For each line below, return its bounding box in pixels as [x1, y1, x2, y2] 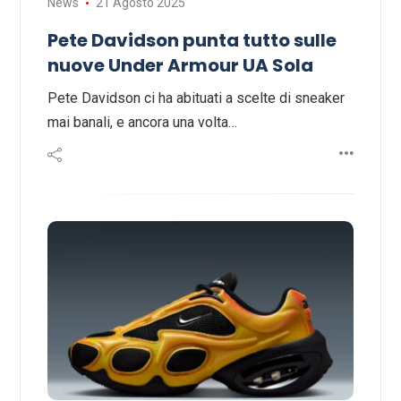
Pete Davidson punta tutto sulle [47, 28, 337, 54]
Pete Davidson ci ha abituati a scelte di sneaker [47, 90, 345, 107]
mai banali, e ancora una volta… [47, 114, 237, 132]
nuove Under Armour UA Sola [47, 53, 313, 79]
